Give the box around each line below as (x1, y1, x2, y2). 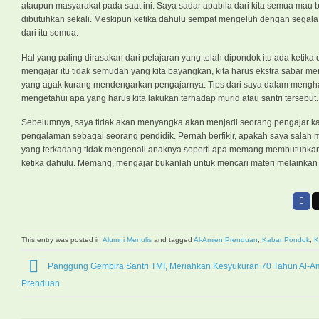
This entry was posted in (21, 235, 103, 244)
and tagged (152, 235, 194, 244)
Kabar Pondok (262, 235, 310, 244)
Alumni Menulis (103, 235, 152, 244)
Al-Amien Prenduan (194, 235, 258, 244)
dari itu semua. (21, 28, 78, 38)
